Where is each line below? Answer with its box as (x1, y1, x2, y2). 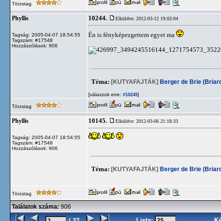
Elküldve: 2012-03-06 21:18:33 (115, 118, 178, 124)
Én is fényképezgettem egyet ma (88, 31, 176, 38)
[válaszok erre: (88, 92, 121, 97)
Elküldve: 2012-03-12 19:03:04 (115, 16, 178, 21)
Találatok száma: (12, 203, 59, 210)
